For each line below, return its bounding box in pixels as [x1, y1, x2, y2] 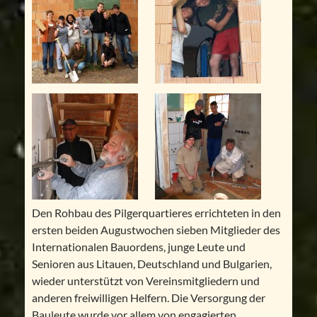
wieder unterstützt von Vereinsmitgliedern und [31, 274, 260, 288]
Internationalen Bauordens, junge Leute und [31, 240, 246, 254]
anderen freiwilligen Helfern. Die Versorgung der [31, 291, 265, 305]
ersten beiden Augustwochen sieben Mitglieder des [31, 223, 280, 237]
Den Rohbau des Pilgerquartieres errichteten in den [31, 206, 281, 220]
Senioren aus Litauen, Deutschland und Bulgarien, [31, 257, 272, 271]
